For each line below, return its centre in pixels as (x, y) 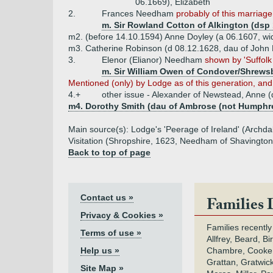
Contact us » (107, 197)
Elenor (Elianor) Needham (153, 60)
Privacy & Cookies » (122, 215)
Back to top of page (109, 152)
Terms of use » (111, 233)
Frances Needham (139, 13)
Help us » (100, 250)
